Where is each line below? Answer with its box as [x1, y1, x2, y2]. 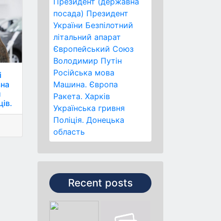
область [53, 127, 85, 137]
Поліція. [53, 115, 84, 125]
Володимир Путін [53, 56, 122, 66]
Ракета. [53, 91, 82, 101]
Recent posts [68, 177, 133, 189]
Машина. [53, 79, 87, 89]
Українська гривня [53, 103, 125, 113]
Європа [89, 79, 118, 89]
